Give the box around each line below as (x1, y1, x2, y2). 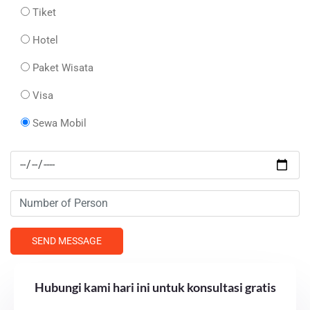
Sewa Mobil (33, 116, 86, 129)
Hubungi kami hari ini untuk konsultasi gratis (34, 279, 276, 295)
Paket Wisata (33, 61, 93, 74)
